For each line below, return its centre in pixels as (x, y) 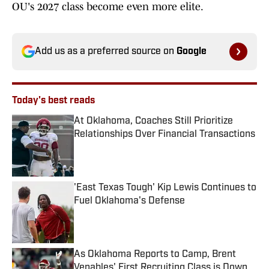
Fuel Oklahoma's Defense (129, 201)
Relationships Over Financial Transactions (165, 135)
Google (192, 52)
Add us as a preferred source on (106, 52)
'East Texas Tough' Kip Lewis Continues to (165, 188)
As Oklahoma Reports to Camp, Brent (155, 255)
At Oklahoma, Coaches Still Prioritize (153, 122)
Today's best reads (53, 101)
